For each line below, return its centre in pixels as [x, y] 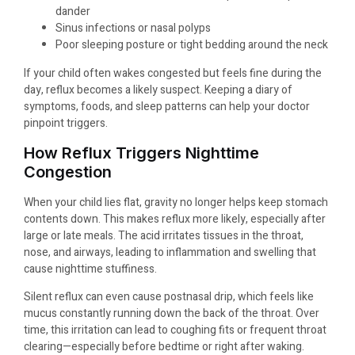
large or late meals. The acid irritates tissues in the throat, [164, 235]
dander [73, 12]
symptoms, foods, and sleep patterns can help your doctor [167, 107]
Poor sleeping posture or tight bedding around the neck [192, 45]
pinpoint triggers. [66, 124]
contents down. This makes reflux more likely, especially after [175, 219]
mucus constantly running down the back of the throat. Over [172, 313]
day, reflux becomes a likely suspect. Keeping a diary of [158, 90]
